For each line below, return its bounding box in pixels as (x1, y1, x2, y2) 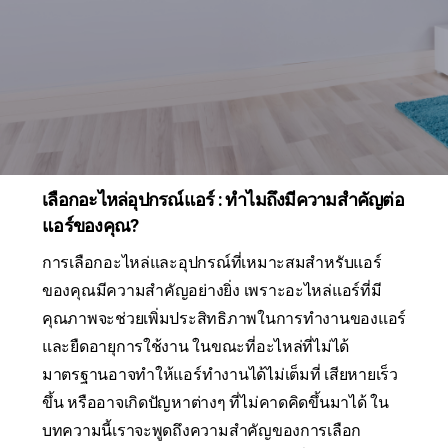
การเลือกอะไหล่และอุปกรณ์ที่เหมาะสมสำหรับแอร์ (42, 253, 382, 273)
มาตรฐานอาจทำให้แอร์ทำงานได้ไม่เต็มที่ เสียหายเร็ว (42, 365, 398, 385)
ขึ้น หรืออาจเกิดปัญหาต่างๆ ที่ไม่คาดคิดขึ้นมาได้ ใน (42, 393, 389, 413)
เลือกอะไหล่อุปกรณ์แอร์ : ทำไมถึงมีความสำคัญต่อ (42, 189, 404, 211)
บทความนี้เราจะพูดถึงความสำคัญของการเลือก (42, 421, 362, 441)
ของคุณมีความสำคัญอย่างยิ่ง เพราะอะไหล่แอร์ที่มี (42, 281, 382, 301)
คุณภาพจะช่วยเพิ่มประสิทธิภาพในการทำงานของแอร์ (42, 309, 407, 329)
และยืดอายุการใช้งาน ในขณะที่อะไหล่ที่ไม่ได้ (42, 337, 350, 357)
